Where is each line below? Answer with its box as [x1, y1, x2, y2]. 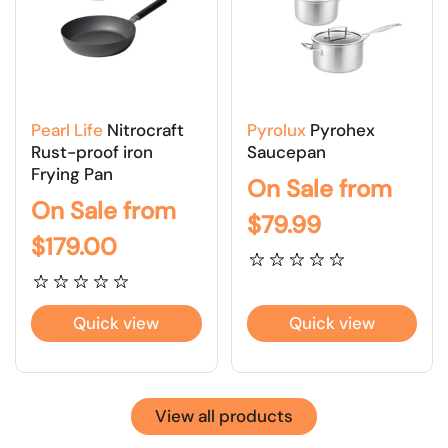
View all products [155, 405, 293, 428]
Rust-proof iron [31, 141, 153, 164]
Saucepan [246, 141, 326, 164]
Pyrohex [305, 119, 375, 142]
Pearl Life [31, 119, 103, 142]
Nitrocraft [103, 119, 184, 142]
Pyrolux [246, 119, 306, 142]
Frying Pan [31, 163, 113, 186]
